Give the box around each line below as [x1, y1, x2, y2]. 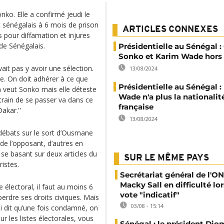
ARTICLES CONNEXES [122, 25, 218, 34]
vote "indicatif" [120, 190, 179, 199]
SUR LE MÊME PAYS [124, 153, 209, 163]
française [118, 102, 153, 111]
